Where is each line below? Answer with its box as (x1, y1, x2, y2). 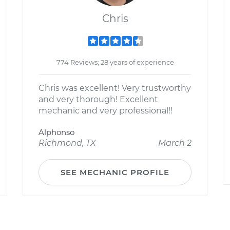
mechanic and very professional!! (39, 106, 172, 116)
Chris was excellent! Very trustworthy (39, 83, 191, 93)
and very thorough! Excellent (39, 94, 158, 104)
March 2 (158, 138, 191, 148)
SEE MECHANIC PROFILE (61, 167, 169, 177)
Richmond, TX (39, 138, 96, 148)
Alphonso (39, 127, 74, 137)
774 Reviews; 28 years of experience (56, 58, 174, 66)
